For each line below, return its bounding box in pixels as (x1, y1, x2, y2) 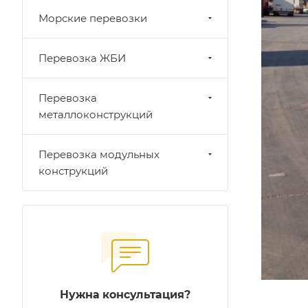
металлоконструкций (38, 108, 153, 121)
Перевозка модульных (38, 148, 159, 161)
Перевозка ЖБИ (38, 52, 126, 65)
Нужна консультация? (60, 288, 190, 301)
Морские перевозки (38, 12, 147, 25)
